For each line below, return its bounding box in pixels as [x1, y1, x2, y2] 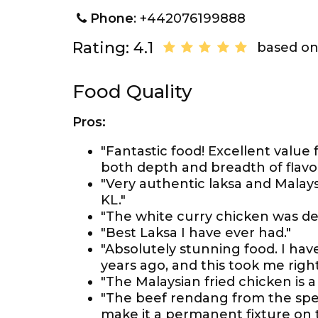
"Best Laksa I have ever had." [101, 225, 291, 241]
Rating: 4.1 [72, 38, 153, 57]
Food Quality [72, 80, 192, 103]
